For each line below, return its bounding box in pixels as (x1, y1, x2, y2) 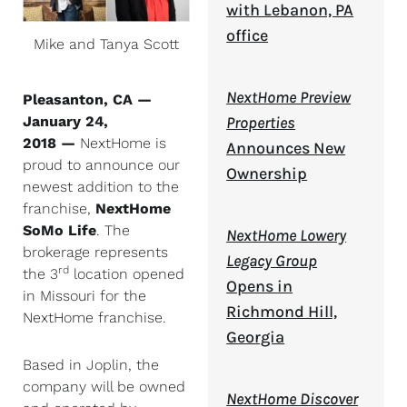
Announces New (226, 138, 346, 158)
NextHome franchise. (23, 308, 166, 326)
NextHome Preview (226, 87, 352, 107)
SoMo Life (23, 221, 96, 239)
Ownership (226, 164, 308, 184)
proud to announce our (23, 155, 180, 174)
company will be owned (23, 377, 185, 395)
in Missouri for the (23, 286, 146, 304)
